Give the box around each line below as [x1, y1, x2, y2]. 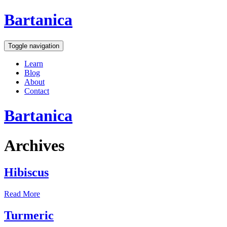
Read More [4, 190, 40, 199]
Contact [24, 86, 49, 95]
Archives [4, 136, 64, 155]
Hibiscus [4, 166, 49, 179]
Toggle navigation [8, 42, 59, 50]
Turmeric [4, 209, 54, 222]
